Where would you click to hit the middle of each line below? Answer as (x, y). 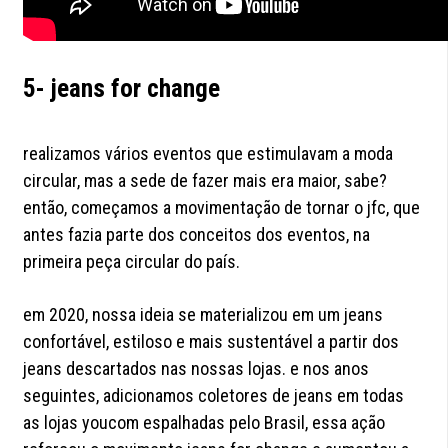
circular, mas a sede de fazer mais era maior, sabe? (205, 181)
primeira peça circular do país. (132, 262)
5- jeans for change (122, 89)
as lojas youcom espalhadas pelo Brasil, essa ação (204, 423)
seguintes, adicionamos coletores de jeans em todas (214, 396)
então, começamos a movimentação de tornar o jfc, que (222, 208)
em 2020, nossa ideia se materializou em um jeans (203, 315)
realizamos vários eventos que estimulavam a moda (208, 154)
